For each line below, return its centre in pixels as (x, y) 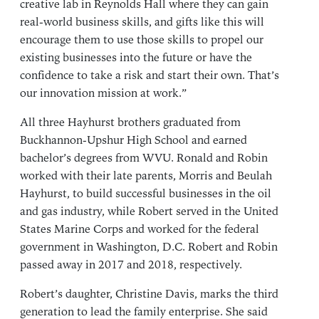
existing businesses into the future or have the (136, 58)
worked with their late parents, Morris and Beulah (146, 176)
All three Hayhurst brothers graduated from (130, 123)
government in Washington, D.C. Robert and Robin (149, 247)
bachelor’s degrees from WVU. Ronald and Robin (144, 158)
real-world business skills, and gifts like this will (142, 22)
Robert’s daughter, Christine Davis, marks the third (149, 294)
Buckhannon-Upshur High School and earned (134, 141)
